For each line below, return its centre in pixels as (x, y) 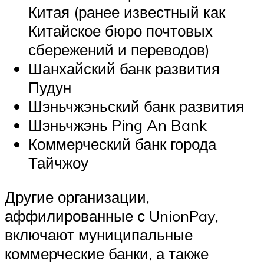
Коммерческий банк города (122, 144)
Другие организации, (77, 197)
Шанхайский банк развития (124, 69)
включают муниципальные (99, 234)
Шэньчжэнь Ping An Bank (118, 125)
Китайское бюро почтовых (121, 31)
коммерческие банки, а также (107, 253)
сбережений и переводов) (119, 50)
